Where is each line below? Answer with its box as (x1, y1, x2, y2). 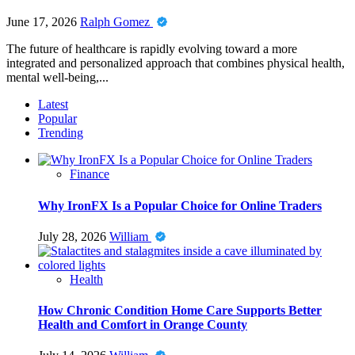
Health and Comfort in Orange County (38, 318, 247, 332)
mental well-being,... (6, 71, 109, 85)
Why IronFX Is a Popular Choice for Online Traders (38, 198, 322, 212)
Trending (38, 126, 83, 140)
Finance (70, 167, 109, 181)
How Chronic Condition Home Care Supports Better (38, 303, 322, 318)
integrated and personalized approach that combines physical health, (6, 56, 345, 71)
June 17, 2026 (6, 15, 80, 29)
